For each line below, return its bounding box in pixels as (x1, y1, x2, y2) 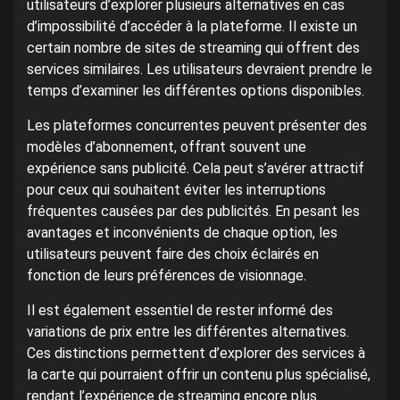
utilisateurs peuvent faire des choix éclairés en (27, 246, 319, 263)
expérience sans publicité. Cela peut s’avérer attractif (27, 160, 364, 178)
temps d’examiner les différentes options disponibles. (27, 82, 364, 100)
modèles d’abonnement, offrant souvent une (27, 138, 306, 156)
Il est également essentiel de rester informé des (27, 302, 333, 320)
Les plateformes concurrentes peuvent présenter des (27, 117, 367, 135)
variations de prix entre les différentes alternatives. (27, 323, 349, 341)
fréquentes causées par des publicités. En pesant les (27, 203, 360, 221)
